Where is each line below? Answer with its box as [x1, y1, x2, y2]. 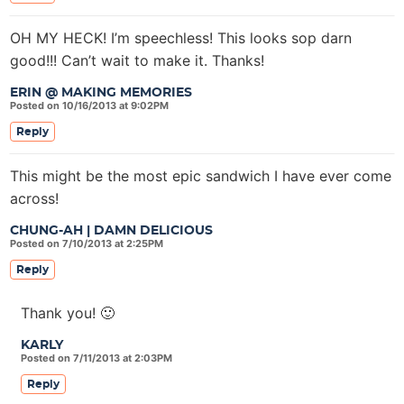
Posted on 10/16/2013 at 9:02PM [10, 99, 169, 112]
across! [10, 189, 59, 207]
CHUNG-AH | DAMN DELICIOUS [10, 225, 213, 237]
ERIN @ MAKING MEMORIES [10, 87, 192, 99]
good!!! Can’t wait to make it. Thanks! [10, 51, 264, 69]
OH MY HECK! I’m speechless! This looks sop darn [10, 29, 352, 47]
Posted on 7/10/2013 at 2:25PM [10, 237, 163, 250]
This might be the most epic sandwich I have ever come [10, 167, 391, 185]
